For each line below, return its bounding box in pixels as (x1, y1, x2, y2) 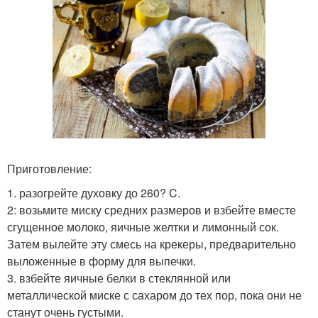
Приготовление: (7, 160, 92, 177)
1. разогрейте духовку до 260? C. (7, 184, 180, 201)
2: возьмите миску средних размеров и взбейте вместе (7, 201, 296, 218)
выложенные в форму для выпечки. (7, 252, 196, 269)
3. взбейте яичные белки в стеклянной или (7, 269, 231, 286)
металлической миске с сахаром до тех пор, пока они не (7, 286, 302, 303)
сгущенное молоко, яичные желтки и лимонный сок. (7, 218, 279, 235)
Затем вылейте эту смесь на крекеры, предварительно (7, 235, 296, 252)
